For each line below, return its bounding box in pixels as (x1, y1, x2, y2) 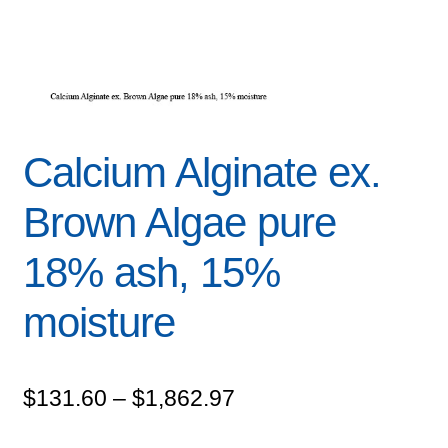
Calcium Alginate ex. (22, 149, 381, 197)
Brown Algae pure (22, 199, 336, 247)
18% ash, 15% (22, 249, 280, 297)
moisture (22, 299, 175, 347)
